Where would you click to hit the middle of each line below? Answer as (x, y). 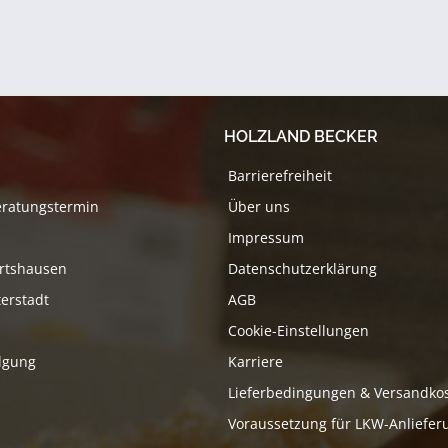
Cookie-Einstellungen (298, 331)
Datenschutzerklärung (302, 269)
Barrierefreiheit (280, 176)
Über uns (259, 207)
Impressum (266, 238)
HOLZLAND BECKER (301, 137)
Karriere (255, 362)
